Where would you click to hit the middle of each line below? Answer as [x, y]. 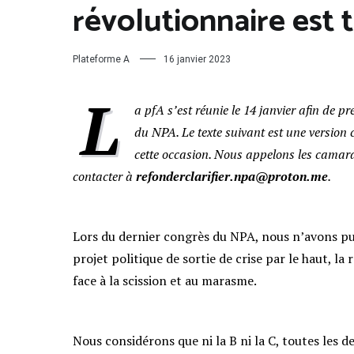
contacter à [104, 176]
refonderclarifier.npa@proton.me [232, 176]
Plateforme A [101, 59]
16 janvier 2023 [197, 59]
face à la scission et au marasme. [165, 280]
